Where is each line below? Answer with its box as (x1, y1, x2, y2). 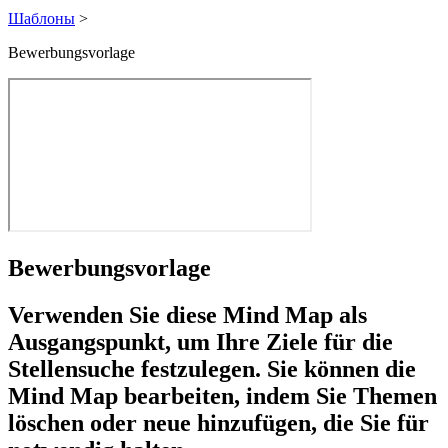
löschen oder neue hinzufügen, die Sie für (8, 410, 429, 437)
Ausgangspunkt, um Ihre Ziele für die (8, 329, 393, 356)
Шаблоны (8, 9, 75, 27)
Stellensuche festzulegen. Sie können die (8, 356, 416, 383)
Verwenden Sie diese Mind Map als (8, 302, 367, 329)
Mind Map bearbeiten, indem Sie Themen (8, 383, 437, 410)
